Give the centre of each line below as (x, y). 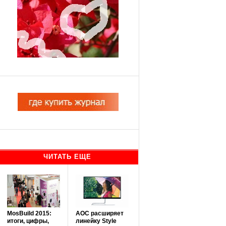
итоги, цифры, (28, 221)
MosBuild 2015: (29, 213)
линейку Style (96, 221)
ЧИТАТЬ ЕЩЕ (67, 157)
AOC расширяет (99, 213)
